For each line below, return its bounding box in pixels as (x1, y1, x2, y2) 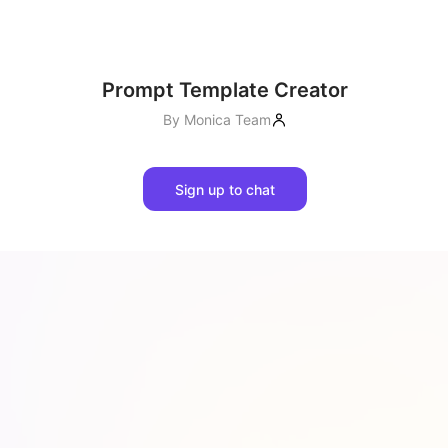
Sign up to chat (174, 180, 275, 198)
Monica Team (183, 111, 271, 128)
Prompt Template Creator (101, 78, 348, 102)
